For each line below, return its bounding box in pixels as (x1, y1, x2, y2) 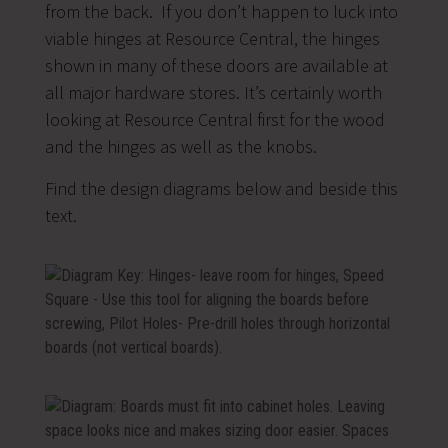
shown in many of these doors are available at (44, 53, 388, 77)
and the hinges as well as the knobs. (44, 134, 317, 158)
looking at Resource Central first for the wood (44, 107, 385, 131)
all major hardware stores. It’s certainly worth (44, 80, 382, 104)
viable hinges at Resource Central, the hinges (44, 26, 380, 50)
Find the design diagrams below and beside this (44, 176, 398, 200)
